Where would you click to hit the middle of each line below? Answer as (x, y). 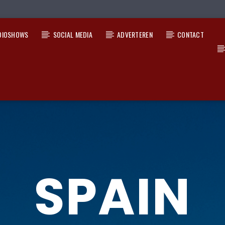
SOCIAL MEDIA (73, 34)
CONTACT (191, 34)
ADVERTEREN (135, 34)
